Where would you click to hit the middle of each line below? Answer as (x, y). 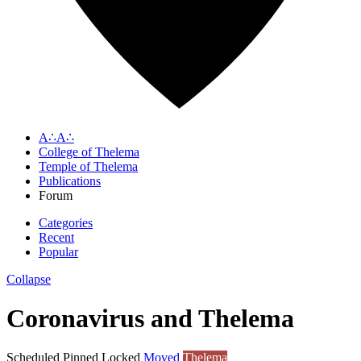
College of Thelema (89, 151)
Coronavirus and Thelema (150, 318)
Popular (58, 251)
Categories (66, 222)
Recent (56, 237)
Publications (70, 180)
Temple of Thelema (88, 166)
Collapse (29, 279)
